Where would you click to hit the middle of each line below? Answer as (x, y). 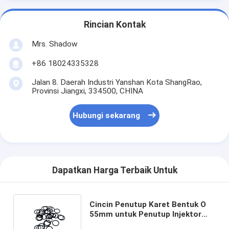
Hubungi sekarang (107, 116)
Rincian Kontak (114, 25)
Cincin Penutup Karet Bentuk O (147, 204)
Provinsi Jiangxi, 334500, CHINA (87, 91)
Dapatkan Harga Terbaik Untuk (114, 170)
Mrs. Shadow (54, 44)
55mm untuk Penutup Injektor (145, 214)
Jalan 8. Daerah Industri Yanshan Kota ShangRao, (117, 82)
